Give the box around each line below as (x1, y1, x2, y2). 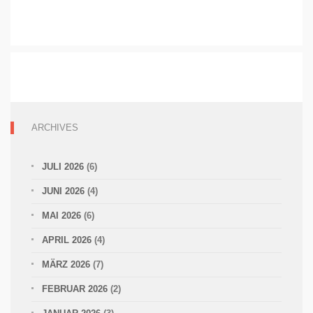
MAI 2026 (42, 210, 81, 221)
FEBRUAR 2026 (42, 283, 108, 294)
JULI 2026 (42, 161, 84, 172)
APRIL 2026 (42, 234, 92, 245)
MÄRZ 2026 (42, 259, 90, 270)
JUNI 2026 (42, 185, 85, 196)
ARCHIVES (31, 122, 78, 133)
